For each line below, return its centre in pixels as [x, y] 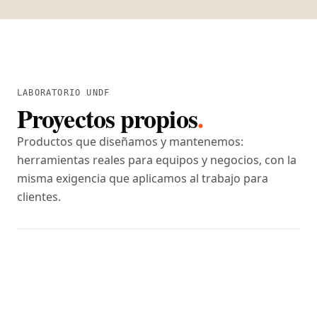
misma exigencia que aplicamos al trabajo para [143, 178]
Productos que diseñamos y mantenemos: [130, 141]
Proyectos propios [107, 118]
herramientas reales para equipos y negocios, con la [157, 160]
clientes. [39, 196]
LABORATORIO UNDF [64, 92]
